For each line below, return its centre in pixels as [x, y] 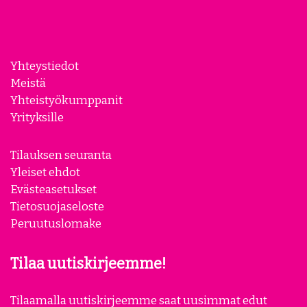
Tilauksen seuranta [61, 155]
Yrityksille [37, 117]
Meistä [28, 83]
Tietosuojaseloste [57, 206]
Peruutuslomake [56, 223]
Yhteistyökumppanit [66, 100]
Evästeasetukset [53, 189]
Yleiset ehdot [45, 172]
